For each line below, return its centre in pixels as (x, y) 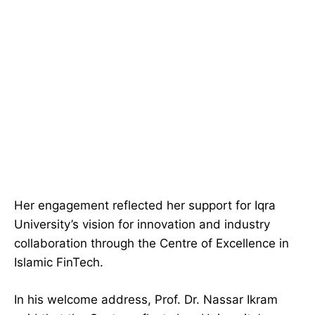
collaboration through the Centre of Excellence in (152, 244)
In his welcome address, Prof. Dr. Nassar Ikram (146, 300)
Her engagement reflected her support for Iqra (145, 206)
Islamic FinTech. (59, 263)
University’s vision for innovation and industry (142, 225)
